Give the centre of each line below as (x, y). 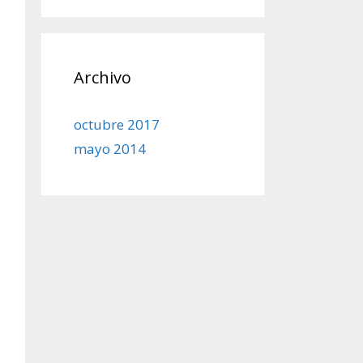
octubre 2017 (117, 124)
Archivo (102, 77)
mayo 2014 (110, 149)
